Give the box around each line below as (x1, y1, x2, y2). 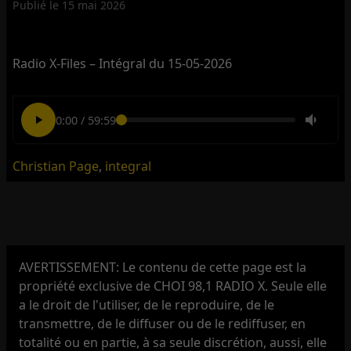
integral (105, 157, 152, 175)
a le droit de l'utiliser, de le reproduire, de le (19, 295, 275, 313)
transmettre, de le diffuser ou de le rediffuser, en (19, 314, 306, 332)
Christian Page (13, 157, 100, 175)
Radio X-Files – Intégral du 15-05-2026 (13, 54, 233, 72)
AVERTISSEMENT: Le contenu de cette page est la (19, 258, 307, 276)
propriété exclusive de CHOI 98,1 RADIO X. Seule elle (19, 277, 327, 295)
